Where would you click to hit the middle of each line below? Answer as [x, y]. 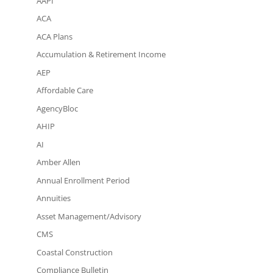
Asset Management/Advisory [89, 216]
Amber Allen [58, 162]
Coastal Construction [74, 252]
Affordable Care [65, 90]
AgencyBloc [57, 108]
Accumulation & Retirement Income [101, 55]
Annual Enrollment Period [83, 180]
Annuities [53, 198]
